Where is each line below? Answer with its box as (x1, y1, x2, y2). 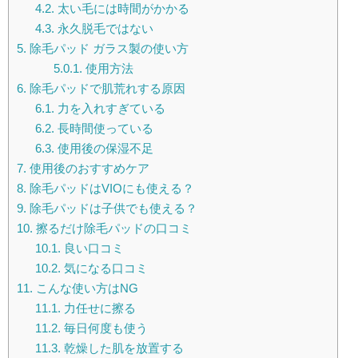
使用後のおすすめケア (26, 161, 149, 176)
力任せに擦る (60, 301, 136, 316)
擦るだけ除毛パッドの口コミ (33, 221, 192, 236)
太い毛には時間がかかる (54, 2, 189, 16)
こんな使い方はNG (33, 281, 138, 296)
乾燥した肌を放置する (60, 341, 184, 356)
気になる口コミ (60, 261, 148, 276)
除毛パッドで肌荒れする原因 (26, 82, 185, 96)
